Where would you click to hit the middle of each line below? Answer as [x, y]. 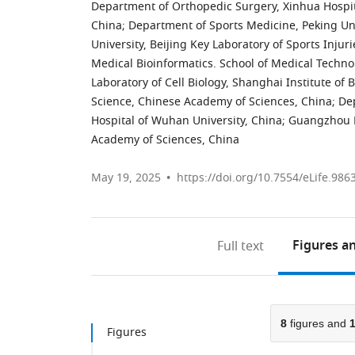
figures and [318, 323]
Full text [241, 246]
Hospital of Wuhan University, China [187, 121]
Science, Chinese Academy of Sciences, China [212, 102]
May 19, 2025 [126, 178]
